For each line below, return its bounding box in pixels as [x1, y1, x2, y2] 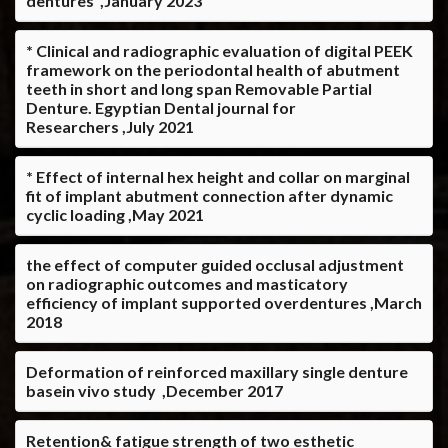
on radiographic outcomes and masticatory [26, 273, 348, 293]
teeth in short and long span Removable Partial [26, 78, 372, 98]
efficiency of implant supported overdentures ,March [26, 292, 422, 312]
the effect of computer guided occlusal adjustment [26, 254, 404, 274]
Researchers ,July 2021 [26, 116, 194, 136]
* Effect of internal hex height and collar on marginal [26, 166, 410, 186]
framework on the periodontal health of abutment [26, 59, 400, 79]
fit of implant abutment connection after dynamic [26, 185, 393, 205]
